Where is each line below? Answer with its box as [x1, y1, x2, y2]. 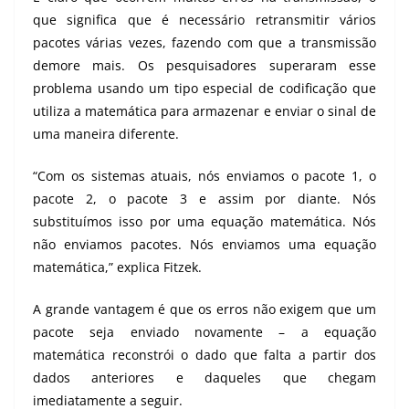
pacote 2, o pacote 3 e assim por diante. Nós [33, 190, 376, 208]
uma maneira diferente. [33, 125, 179, 143]
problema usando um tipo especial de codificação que [33, 79, 376, 98]
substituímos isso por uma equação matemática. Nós [33, 213, 376, 231]
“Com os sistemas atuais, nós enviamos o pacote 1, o [33, 167, 376, 185]
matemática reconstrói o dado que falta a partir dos [33, 346, 376, 364]
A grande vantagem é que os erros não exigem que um [33, 300, 376, 319]
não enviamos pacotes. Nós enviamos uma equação [33, 236, 376, 254]
